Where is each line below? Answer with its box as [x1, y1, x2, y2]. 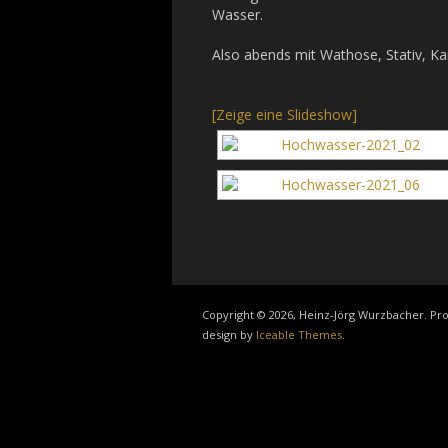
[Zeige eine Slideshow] [212, 105, 357, 124]
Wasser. [212, 5, 263, 24]
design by [202, 327, 256, 342]
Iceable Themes [256, 327, 342, 342]
